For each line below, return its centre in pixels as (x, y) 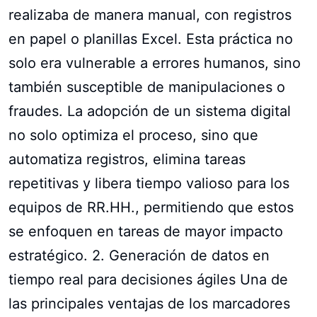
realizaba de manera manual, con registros (150, 15)
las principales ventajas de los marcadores (149, 303)
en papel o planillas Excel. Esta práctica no (151, 39)
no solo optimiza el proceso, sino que (133, 135)
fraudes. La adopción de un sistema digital (150, 111)
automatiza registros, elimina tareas (127, 159)
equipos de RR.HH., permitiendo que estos (151, 207)
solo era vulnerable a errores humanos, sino (155, 63)
